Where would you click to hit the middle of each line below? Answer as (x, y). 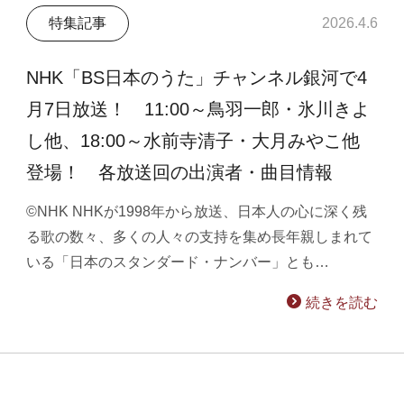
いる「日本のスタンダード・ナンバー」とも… (178, 262)
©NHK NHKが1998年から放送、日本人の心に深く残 (197, 211)
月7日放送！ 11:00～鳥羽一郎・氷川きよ (198, 110)
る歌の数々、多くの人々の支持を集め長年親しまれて (200, 236)
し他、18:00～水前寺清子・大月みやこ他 (193, 141)
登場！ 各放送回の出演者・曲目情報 (180, 173)
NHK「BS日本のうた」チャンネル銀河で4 (197, 78)
